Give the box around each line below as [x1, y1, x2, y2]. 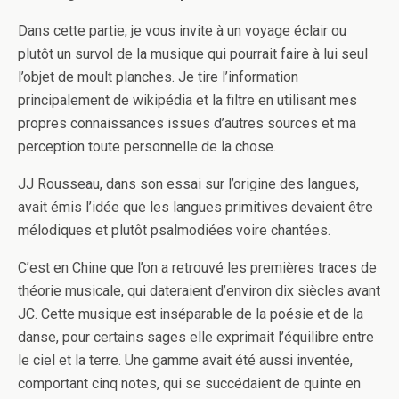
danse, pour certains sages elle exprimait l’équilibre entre [18, 329, 374, 346]
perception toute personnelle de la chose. [18, 138, 276, 156]
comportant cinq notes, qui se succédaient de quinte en [18, 375, 361, 393]
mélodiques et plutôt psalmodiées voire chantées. [18, 222, 330, 240]
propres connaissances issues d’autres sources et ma [18, 115, 356, 133]
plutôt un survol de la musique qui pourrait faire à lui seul [18, 45, 368, 63]
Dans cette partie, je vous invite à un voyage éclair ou [18, 22, 346, 40]
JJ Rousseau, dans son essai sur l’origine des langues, [18, 175, 359, 193]
